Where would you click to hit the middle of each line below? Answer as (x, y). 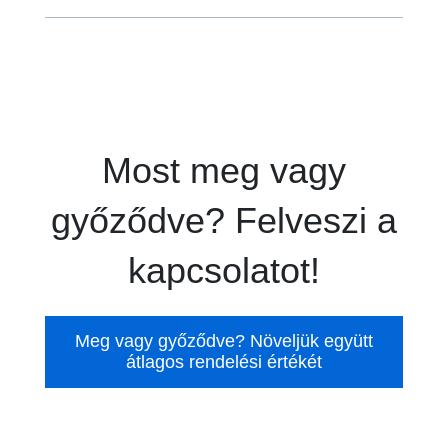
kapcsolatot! (224, 270)
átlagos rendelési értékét (224, 361)
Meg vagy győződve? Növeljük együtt (224, 340)
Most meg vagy (224, 170)
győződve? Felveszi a (224, 220)
